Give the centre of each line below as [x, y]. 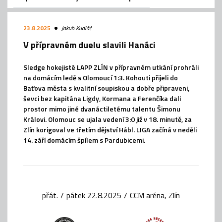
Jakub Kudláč [77, 28]
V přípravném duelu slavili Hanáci [89, 45]
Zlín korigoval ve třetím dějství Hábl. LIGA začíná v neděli [110, 129]
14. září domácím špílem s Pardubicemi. [84, 140]
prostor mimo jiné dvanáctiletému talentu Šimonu [102, 109]
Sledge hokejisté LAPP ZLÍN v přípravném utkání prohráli [111, 67]
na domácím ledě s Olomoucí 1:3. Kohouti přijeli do [101, 77]
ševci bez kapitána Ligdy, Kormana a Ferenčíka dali [102, 98]
